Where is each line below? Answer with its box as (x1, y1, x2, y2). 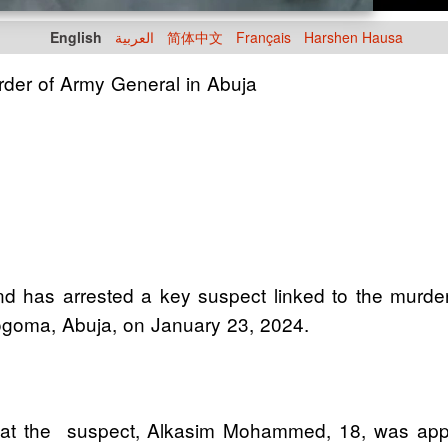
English (50, 27, 102, 47)
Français (236, 27, 291, 47)
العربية (115, 27, 154, 47)
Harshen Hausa (304, 27, 403, 47)
